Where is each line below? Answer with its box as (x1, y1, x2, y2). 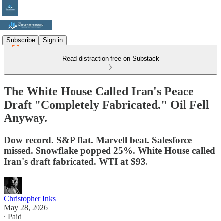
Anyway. (4, 111, 47, 124)
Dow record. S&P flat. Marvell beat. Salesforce (4, 134, 192, 145)
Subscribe (6, 36, 35, 44)
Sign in (43, 36, 63, 44)
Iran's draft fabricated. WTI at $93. (4, 156, 148, 167)
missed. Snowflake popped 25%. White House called (4, 145, 215, 156)
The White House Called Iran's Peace (4, 84, 194, 98)
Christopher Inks (4, 194, 56, 203)
